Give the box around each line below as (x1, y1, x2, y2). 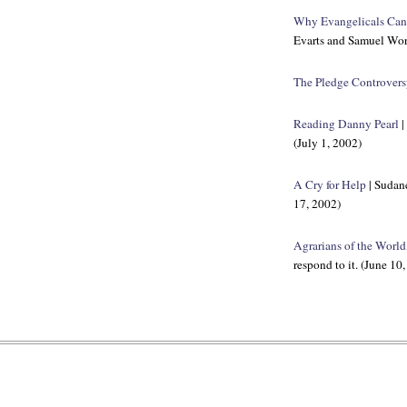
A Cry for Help (293, 176, 366, 193)
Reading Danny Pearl (293, 115, 399, 132)
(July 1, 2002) (293, 134, 362, 151)
